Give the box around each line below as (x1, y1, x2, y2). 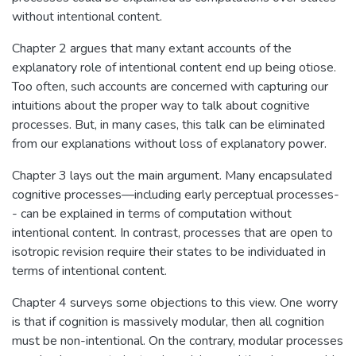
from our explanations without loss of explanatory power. (12, 134, 327, 153)
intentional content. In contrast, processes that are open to (12, 223, 333, 242)
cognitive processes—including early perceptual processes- (12, 185, 339, 203)
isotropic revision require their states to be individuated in (12, 242, 326, 261)
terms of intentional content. (12, 261, 167, 280)
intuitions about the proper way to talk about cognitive (12, 96, 310, 114)
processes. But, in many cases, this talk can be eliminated (12, 115, 325, 133)
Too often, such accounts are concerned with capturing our (12, 77, 328, 95)
